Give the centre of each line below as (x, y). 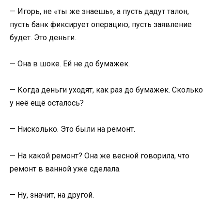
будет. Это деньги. (43, 37)
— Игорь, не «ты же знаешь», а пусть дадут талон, (99, 11)
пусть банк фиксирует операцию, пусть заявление (101, 24)
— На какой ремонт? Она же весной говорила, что (100, 155)
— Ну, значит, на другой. (52, 195)
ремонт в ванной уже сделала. (65, 169)
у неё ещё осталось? (47, 103)
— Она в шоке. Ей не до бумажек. (70, 63)
